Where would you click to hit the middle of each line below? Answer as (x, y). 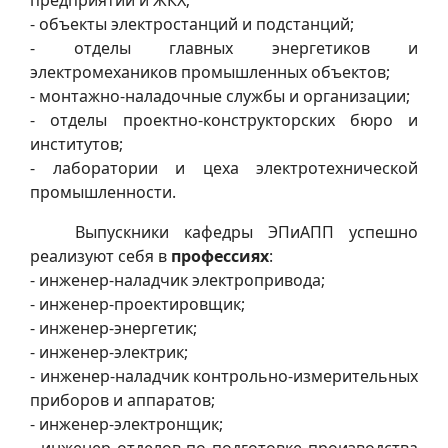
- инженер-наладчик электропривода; (177, 279)
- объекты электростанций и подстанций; (192, 23)
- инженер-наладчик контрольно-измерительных (224, 375)
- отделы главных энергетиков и (224, 47)
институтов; (76, 143)
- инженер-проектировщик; (137, 303)
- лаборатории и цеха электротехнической (224, 167)
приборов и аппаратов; (122, 399)
